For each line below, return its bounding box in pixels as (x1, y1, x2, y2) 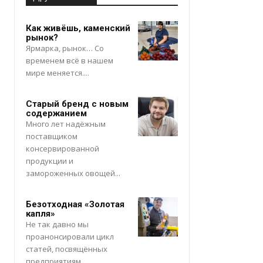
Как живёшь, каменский (26, 22, 130, 33)
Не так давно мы (26, 218, 89, 230)
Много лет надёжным (26, 118, 106, 129)
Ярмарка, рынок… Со (26, 42, 104, 53)
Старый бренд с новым (26, 98, 129, 109)
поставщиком (26, 130, 77, 141)
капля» (26, 208, 55, 219)
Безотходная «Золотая (26, 198, 124, 210)
